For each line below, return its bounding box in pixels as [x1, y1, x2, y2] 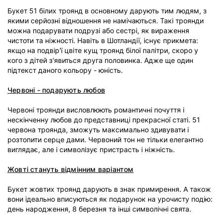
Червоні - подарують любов [7, 86, 105, 94]
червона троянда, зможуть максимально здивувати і [7, 125, 189, 134]
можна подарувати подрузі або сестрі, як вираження [7, 26, 189, 35]
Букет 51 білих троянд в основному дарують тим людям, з [7, 6, 207, 15]
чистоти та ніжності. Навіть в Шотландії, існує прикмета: [7, 36, 198, 45]
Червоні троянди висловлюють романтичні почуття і [7, 106, 184, 114]
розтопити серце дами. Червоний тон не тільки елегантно [7, 135, 203, 144]
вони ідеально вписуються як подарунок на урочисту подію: [7, 195, 213, 203]
